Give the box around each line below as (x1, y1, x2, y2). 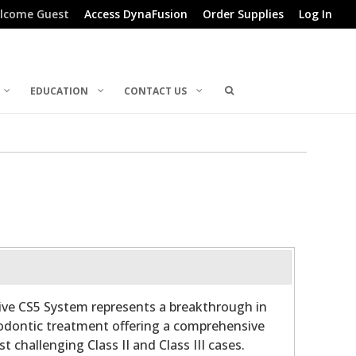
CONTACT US (124, 83, 188, 98)
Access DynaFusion (84, 6, 188, 21)
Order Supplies (203, 6, 284, 21)
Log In (299, 6, 332, 21)
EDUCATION (30, 83, 89, 98)
